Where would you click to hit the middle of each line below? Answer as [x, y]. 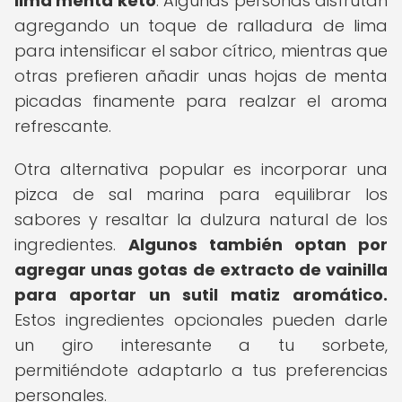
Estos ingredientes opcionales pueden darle [201, 320]
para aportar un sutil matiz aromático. [201, 295]
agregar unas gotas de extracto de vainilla [201, 270]
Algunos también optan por [258, 245]
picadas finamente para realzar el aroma [201, 101]
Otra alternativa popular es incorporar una [201, 169]
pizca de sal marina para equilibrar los [201, 194]
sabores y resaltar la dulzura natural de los [201, 219]
